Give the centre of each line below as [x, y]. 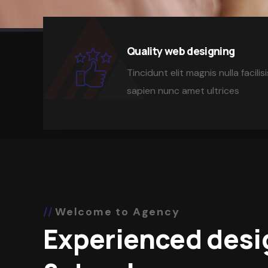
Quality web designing [181, 51]
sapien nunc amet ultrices [183, 90]
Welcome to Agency [118, 211]
